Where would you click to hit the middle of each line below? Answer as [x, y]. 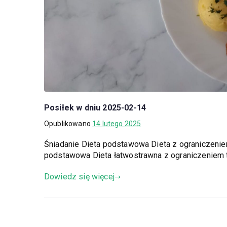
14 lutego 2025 [117, 124]
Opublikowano [68, 124]
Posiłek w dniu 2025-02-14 [95, 108]
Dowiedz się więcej [79, 177]
